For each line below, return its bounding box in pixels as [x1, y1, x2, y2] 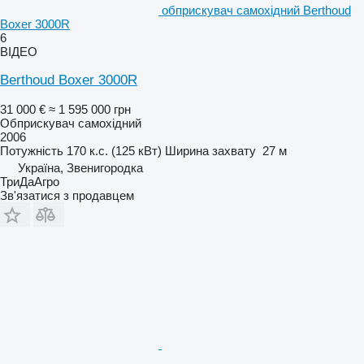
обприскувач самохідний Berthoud [162, 2, 351, 17]
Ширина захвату [165, 143, 256, 158]
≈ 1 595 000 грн [49, 102, 131, 116]
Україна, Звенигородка [18, 160, 143, 175]
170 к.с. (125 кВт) [67, 143, 162, 158]
